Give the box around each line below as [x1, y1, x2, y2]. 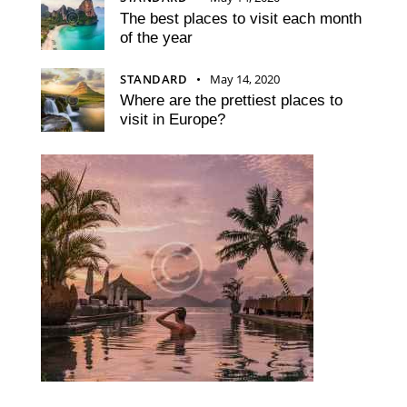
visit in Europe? [120, 110, 225, 128]
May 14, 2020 [209, 70, 280, 87]
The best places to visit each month [120, 9, 362, 27]
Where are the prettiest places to [120, 91, 342, 109]
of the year [120, 28, 193, 46]
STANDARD [120, 70, 187, 87]
